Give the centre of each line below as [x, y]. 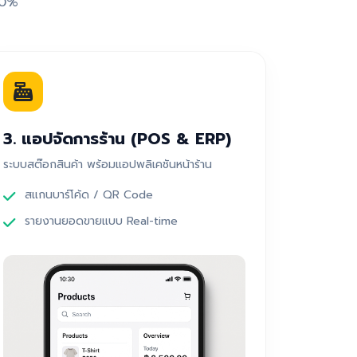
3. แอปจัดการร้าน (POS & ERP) [117, 138]
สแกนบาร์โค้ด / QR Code [89, 194]
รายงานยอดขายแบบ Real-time [101, 221]
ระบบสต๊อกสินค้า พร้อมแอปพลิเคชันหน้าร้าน [108, 164]
